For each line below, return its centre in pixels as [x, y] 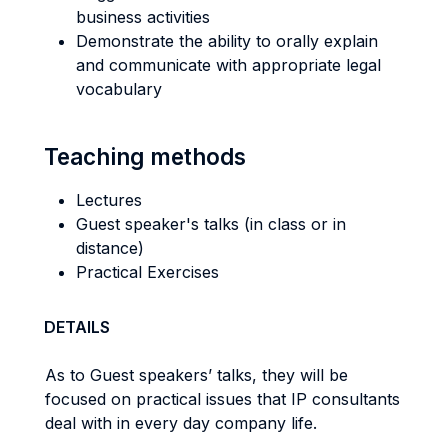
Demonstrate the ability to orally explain [227, 41]
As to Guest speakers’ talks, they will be [196, 375]
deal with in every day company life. [181, 423]
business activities [143, 17]
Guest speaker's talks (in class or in [211, 224]
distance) [110, 248]
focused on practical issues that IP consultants [222, 399]
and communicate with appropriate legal [228, 65]
